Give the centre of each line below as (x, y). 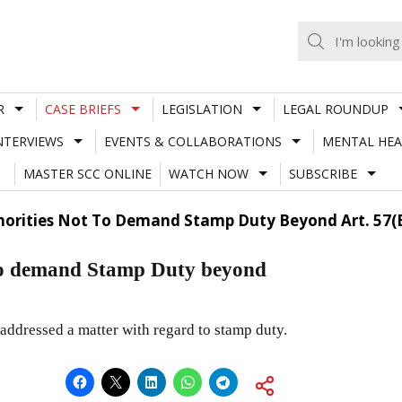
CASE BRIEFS (83, 109)
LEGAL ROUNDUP (335, 109)
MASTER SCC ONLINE (87, 173)
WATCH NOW (208, 173)
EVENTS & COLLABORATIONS (192, 141)
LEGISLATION (201, 109)
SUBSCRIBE (323, 173)
